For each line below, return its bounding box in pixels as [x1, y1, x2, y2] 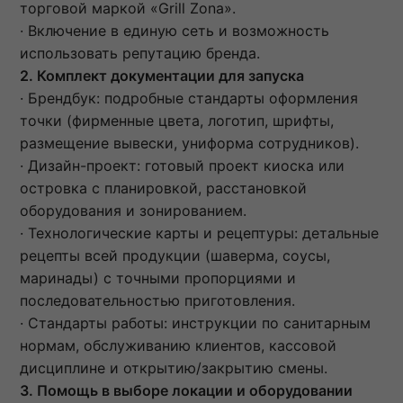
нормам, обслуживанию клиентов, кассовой [20, 336, 336, 354]
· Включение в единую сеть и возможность [20, 21, 329, 40]
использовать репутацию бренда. [20, 43, 260, 62]
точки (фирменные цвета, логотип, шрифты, [20, 111, 334, 130]
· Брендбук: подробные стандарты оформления [20, 88, 358, 107]
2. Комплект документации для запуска [20, 66, 304, 85]
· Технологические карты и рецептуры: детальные [20, 223, 379, 242]
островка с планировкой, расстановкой [20, 178, 307, 197]
